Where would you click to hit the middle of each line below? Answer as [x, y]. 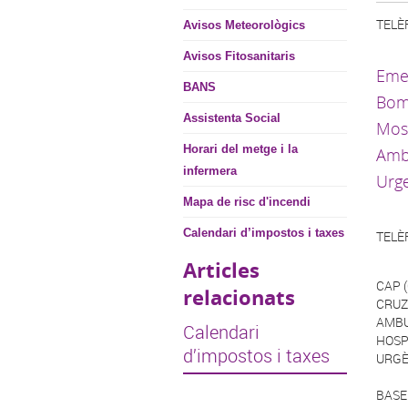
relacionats [239, 297]
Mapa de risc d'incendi [247, 202]
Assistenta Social [232, 118]
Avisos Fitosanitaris [239, 56]
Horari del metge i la [240, 149]
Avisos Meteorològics [244, 25]
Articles [221, 270]
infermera [210, 171]
